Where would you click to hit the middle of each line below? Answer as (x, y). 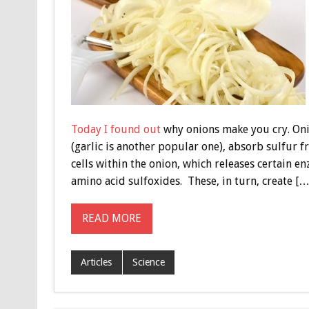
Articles (97, 262)
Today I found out (116, 129)
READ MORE (111, 219)
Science (148, 262)
